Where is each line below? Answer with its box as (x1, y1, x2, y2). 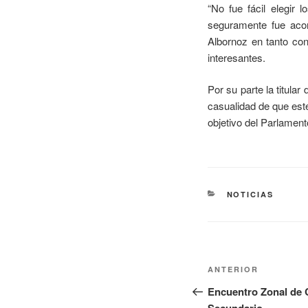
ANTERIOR (208, 263, 258, 274)
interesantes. (208, 49, 265, 65)
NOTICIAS (226, 188, 274, 199)
